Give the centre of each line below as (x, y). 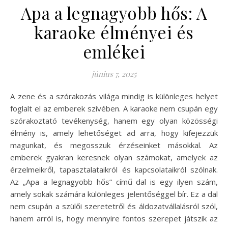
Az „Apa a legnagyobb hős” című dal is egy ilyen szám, (114, 181)
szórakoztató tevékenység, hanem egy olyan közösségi (114, 120)
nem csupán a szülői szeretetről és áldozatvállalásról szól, (114, 206)
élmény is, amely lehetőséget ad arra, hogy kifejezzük (114, 133)
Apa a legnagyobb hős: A (114, 12)
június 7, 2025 (114, 74)
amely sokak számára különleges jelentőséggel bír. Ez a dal (114, 194)
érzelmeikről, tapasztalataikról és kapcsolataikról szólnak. (114, 169)
